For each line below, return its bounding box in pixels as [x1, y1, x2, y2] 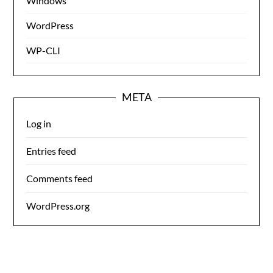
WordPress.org [26, 200, 90, 211]
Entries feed [26, 145, 77, 157]
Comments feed [26, 172, 93, 184]
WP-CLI [26, 44, 61, 56]
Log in [26, 118, 52, 129]
